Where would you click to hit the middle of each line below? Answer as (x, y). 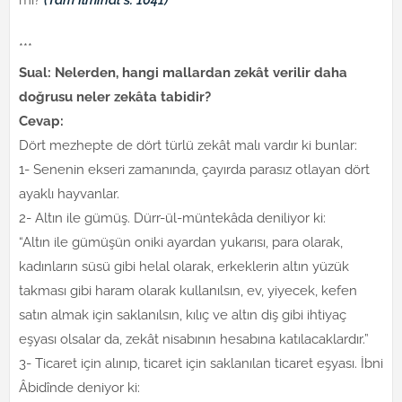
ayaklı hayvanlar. (69, 194)
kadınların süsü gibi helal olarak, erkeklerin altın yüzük (184, 267)
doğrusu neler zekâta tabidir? (115, 97)
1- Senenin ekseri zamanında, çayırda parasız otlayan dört (194, 170)
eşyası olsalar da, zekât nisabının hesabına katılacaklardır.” (194, 339)
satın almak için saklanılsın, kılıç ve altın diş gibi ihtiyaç (183, 315)
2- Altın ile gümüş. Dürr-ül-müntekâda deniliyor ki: (172, 218)
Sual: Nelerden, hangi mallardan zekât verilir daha (183, 73)
